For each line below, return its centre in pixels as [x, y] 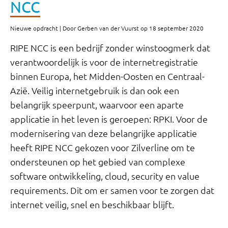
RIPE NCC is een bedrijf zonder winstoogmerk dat [110, 48]
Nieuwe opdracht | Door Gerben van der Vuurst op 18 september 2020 [107, 28]
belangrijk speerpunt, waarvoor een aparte [97, 105]
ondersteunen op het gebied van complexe [98, 162]
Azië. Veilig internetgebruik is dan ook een [95, 91]
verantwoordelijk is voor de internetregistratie [104, 62]
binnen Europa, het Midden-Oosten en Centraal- [107, 77]
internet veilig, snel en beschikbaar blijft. [92, 205]
